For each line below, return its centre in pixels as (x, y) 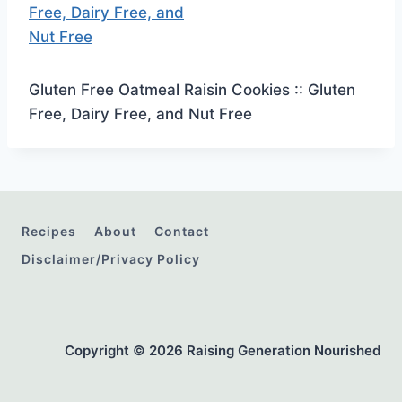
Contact (182, 232)
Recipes (49, 232)
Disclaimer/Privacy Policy (111, 258)
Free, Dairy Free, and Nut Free (140, 114)
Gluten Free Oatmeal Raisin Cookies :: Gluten (192, 90)
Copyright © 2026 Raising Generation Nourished (223, 350)
